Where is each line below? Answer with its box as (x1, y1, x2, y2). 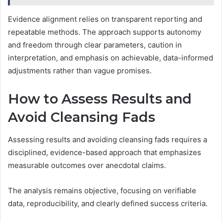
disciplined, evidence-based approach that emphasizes (8, 147, 201, 157)
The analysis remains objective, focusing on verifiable (8, 185, 196, 195)
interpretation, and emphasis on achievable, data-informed (8, 53, 213, 63)
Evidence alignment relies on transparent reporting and (8, 14, 202, 24)
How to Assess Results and (8, 91, 192, 108)
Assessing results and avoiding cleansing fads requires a (8, 134, 207, 144)
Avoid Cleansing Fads (8, 109, 155, 126)
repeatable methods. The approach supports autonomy (8, 27, 201, 37)
